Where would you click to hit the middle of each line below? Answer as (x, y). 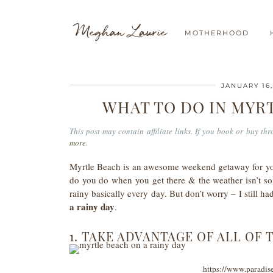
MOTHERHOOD (217, 33)
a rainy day (92, 207)
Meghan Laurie (121, 31)
